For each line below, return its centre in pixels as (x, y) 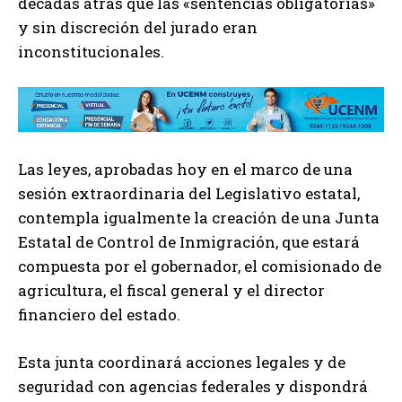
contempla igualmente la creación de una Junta (199, 218)
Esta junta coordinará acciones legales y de (182, 363)
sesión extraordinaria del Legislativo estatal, (189, 194)
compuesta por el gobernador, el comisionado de (200, 267)
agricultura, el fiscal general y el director (171, 291)
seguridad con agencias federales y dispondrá (193, 387)
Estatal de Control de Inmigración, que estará (189, 242)
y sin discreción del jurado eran (138, 27)
